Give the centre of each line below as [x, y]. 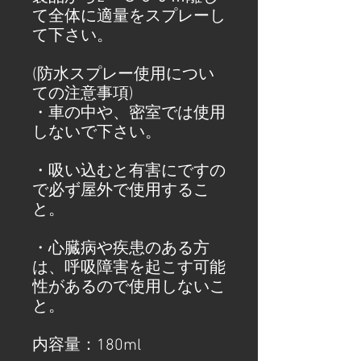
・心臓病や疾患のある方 [121, 249]
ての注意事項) [83, 94]
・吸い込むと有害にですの [129, 172]
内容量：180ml [87, 346]
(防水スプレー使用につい [123, 75]
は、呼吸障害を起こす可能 [129, 268]
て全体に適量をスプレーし [129, 17]
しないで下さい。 [97, 133]
